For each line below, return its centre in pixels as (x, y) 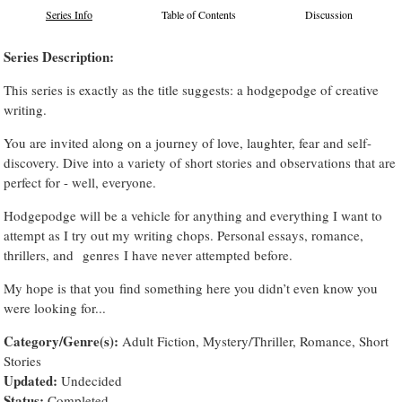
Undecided (90, 380)
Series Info (69, 14)
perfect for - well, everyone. (83, 182)
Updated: (31, 380)
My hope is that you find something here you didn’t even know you (191, 288)
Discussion (329, 14)
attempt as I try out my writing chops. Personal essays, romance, (184, 235)
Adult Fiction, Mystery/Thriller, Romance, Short (254, 341)
